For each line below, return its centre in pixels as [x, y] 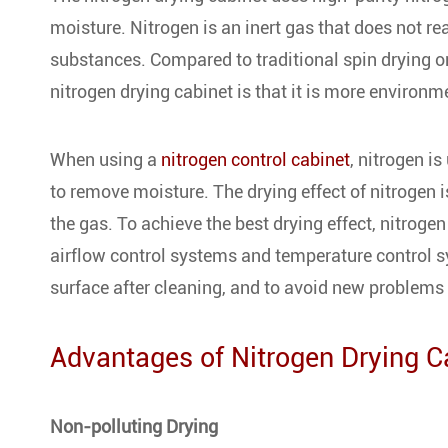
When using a [105, 159]
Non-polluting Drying [134, 426]
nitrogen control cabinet [255, 159]
